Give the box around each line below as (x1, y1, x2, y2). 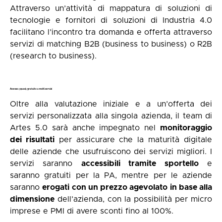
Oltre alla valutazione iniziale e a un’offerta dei (10, 100, 212, 109)
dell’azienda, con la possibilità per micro (55, 195, 212, 204)
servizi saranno (10, 160, 81, 168)
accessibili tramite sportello (81, 160, 199, 168)
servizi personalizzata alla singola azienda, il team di (10, 112, 212, 120)
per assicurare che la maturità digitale (54, 136, 213, 144)
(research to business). (10, 52, 97, 60)
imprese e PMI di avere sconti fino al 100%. (10, 207, 173, 216)
